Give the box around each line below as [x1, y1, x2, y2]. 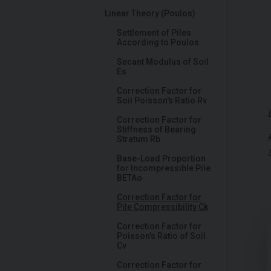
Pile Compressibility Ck [117, 202, 208, 212]
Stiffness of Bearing [117, 125, 196, 134]
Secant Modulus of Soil [117, 57, 209, 67]
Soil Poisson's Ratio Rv [117, 96, 207, 105]
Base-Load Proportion [117, 154, 206, 163]
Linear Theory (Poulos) [105, 8, 195, 18]
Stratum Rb [117, 134, 160, 144]
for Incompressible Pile [117, 163, 211, 173]
